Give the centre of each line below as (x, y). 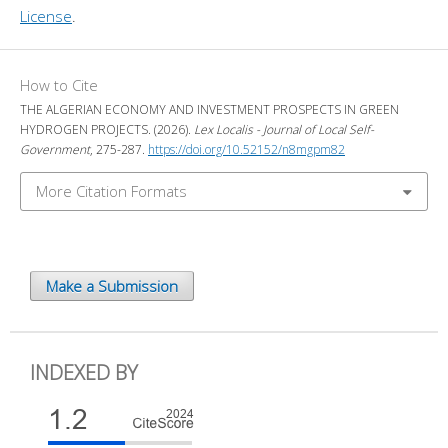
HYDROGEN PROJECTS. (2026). (107, 129)
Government (55, 149)
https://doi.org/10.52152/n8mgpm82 (246, 149)
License (46, 15)
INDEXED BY (84, 373)
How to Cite (59, 84)
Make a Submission (112, 286)
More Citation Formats (111, 191)
